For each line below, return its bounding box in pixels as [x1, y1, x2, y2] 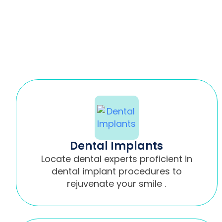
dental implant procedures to [51, 165, 182, 177]
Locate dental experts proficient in [41, 152, 192, 165]
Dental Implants [70, 138, 164, 154]
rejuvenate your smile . [67, 177, 166, 190]
